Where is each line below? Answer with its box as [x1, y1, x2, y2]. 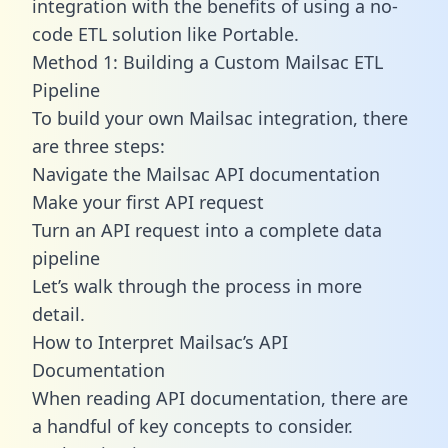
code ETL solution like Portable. [32, 21, 299, 46]
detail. [32, 301, 85, 326]
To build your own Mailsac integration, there [32, 105, 408, 130]
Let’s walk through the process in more [32, 273, 362, 298]
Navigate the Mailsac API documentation [32, 161, 380, 186]
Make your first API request [32, 189, 264, 214]
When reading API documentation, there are [32, 385, 408, 410]
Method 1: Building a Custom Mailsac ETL [32, 49, 383, 74]
